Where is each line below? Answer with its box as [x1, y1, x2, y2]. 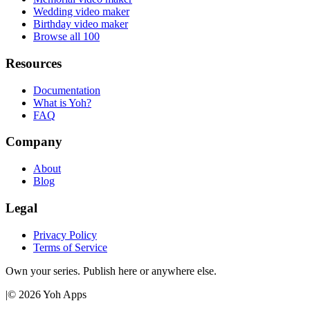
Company [6, 134, 62, 149]
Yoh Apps [41, 288, 86, 300]
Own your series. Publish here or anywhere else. [6, 264, 217, 277]
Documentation [33, 84, 100, 96]
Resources [6, 55, 62, 71]
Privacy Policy [33, 228, 97, 241]
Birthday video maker [33, 18, 128, 30]
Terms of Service [33, 241, 107, 253]
